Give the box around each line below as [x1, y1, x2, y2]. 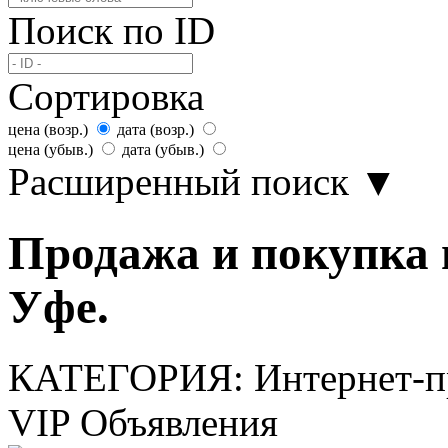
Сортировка [8, 75, 204, 119]
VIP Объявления [8, 400, 278, 444]
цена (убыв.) [8, 141, 93, 159]
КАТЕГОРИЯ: [8, 355, 254, 399]
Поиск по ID [8, 9, 215, 53]
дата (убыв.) [122, 141, 204, 159]
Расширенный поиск [8, 160, 349, 204]
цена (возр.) [8, 121, 88, 139]
